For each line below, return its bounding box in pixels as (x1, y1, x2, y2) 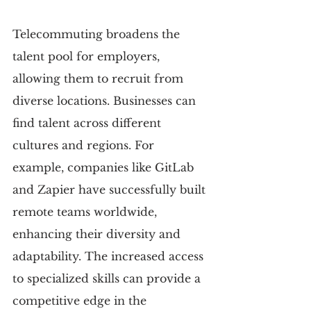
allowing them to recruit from (12, 72, 187, 86)
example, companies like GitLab (12, 160, 197, 175)
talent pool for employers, (12, 49, 163, 64)
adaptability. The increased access (12, 249, 207, 264)
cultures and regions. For (12, 138, 158, 153)
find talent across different (12, 116, 165, 131)
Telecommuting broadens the (12, 27, 183, 42)
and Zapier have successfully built (12, 183, 209, 197)
